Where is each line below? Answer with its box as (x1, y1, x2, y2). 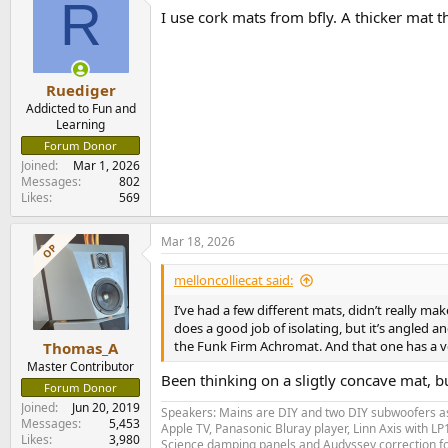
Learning (56, 116, 105, 134)
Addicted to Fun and (25, 100, 136, 118)
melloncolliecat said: (174, 271, 293, 290)
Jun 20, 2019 (72, 398, 140, 416)
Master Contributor (27, 357, 134, 375)
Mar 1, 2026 (73, 157, 140, 175)
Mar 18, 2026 (161, 233, 235, 251)
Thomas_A (43, 337, 118, 358)
